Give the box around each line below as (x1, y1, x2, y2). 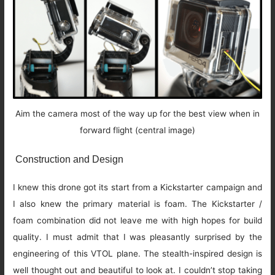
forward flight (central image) (80, 125, 195, 135)
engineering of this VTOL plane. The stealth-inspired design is (13, 249, 262, 259)
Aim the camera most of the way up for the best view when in (15, 108, 260, 118)
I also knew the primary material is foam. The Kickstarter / (13, 199, 262, 209)
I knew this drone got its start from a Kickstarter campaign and (13, 182, 262, 193)
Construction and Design (13, 153, 124, 165)
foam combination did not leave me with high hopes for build (13, 215, 262, 226)
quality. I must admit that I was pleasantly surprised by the (13, 232, 262, 242)
